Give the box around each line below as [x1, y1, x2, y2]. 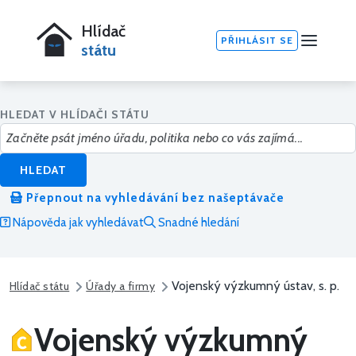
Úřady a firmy [86, 279, 156, 294]
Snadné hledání [156, 215, 239, 230]
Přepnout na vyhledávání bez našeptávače [23, 191, 284, 206]
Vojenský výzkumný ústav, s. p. [172, 278, 340, 294]
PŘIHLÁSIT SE [221, 34, 293, 46]
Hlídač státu [10, 279, 70, 294]
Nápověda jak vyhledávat [10, 215, 144, 230]
